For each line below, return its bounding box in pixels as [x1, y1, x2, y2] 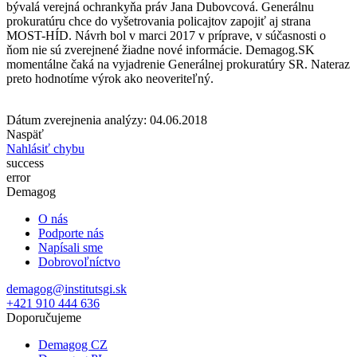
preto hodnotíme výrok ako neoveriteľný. [6, 71, 214, 85]
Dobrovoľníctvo [38, 254, 120, 269]
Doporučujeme [6, 310, 81, 324]
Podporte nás [38, 226, 104, 240]
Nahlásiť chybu [6, 141, 84, 155]
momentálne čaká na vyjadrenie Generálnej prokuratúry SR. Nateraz [6, 57, 350, 71]
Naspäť [6, 127, 44, 141]
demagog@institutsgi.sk [6, 281, 127, 296]
